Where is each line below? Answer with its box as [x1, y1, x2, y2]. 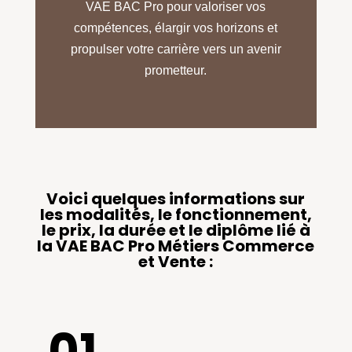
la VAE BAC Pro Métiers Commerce [37, 235, 315, 258]
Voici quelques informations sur [46, 188, 306, 211]
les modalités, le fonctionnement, [39, 203, 312, 226]
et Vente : [138, 251, 214, 273]
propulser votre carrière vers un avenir [70, 42, 281, 57]
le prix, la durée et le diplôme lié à [41, 219, 310, 242]
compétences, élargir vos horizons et [74, 21, 278, 35]
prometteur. [145, 64, 207, 78]
